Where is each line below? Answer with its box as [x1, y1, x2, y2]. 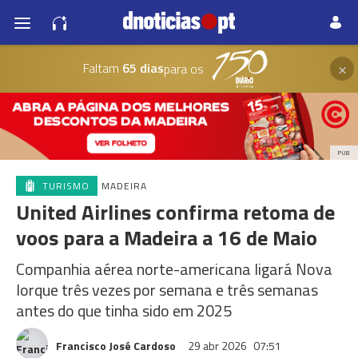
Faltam [82, 58, 119, 78]
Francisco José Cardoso [56, 337, 176, 354]
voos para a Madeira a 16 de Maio [16, 222, 317, 253]
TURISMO [42, 178, 89, 193]
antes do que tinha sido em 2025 [16, 298, 232, 323]
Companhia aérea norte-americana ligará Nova [16, 257, 332, 281]
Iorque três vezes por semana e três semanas [16, 277, 318, 302]
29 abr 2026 [188, 337, 249, 354]
